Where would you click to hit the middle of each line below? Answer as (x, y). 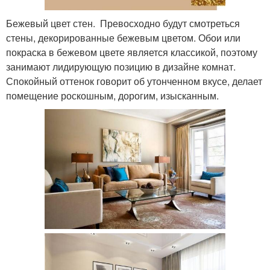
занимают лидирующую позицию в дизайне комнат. (121, 67)
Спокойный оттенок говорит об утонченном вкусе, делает (134, 81)
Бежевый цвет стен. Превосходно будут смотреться (123, 24)
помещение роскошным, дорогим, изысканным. (112, 96)
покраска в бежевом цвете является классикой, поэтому (132, 52)
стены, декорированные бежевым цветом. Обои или (123, 38)
